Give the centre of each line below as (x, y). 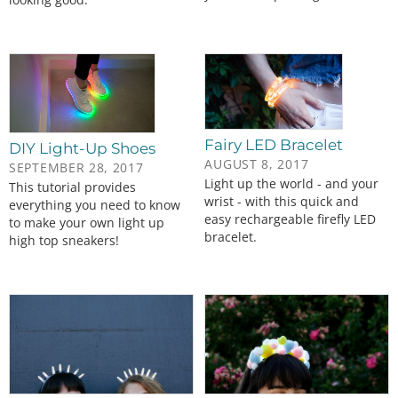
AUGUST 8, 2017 (257, 163)
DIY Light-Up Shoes (82, 149)
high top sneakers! (64, 241)
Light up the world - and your (292, 183)
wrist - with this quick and (282, 201)
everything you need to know (95, 205)
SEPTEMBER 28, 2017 (76, 168)
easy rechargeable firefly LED (291, 219)
